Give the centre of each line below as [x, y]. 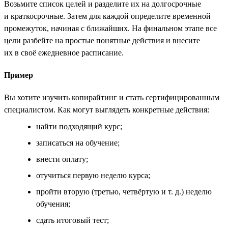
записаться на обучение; [78, 142]
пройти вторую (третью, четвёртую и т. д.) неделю [124, 191]
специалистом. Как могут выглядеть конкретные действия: [107, 109]
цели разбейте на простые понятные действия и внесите [102, 40]
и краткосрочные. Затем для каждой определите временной [107, 16]
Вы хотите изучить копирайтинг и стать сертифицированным [112, 97]
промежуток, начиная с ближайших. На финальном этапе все [110, 28]
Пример [19, 75]
